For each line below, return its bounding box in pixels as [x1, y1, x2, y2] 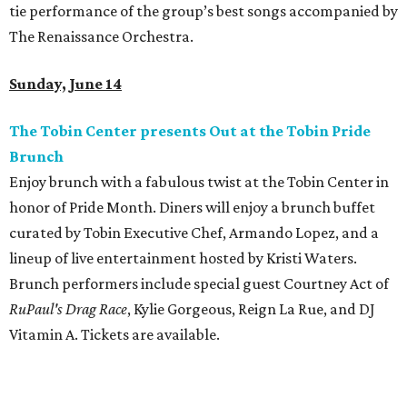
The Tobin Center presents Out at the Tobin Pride [9, 122, 371, 141]
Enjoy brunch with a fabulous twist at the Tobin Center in [9, 173, 389, 192]
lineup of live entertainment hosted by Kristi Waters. [9, 249, 357, 268]
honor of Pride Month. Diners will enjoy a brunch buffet [9, 198, 375, 217]
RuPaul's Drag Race [9, 300, 127, 319]
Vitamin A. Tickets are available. [9, 325, 220, 344]
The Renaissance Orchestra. [9, 27, 194, 46]
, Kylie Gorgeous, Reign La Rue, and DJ [127, 300, 375, 319]
